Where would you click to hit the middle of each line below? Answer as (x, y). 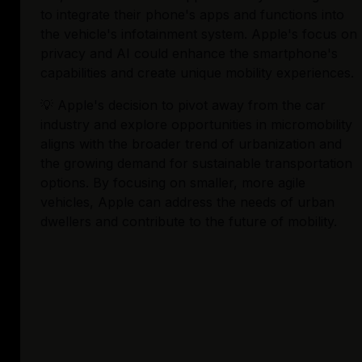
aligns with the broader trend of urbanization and (191, 144)
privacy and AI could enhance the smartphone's (189, 54)
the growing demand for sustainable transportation (196, 164)
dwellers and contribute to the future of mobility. (189, 222)
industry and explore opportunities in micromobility (196, 125)
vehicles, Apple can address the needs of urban (187, 202)
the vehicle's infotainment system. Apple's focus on (199, 34)
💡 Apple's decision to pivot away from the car (183, 105)
